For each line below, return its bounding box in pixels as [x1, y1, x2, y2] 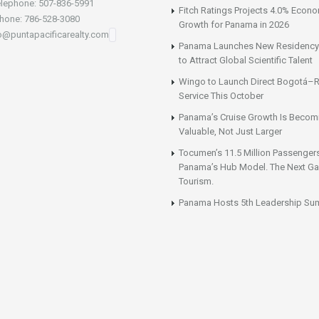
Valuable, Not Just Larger [179, 126, 282, 137]
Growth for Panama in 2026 [179, 19, 289, 31]
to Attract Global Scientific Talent [179, 55, 313, 66]
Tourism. [179, 176, 214, 187]
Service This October [179, 90, 263, 102]
